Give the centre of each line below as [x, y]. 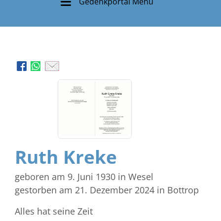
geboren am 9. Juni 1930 [65, 176]
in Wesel [136, 176]
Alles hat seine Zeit [54, 211]
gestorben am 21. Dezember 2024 [85, 190]
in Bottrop [178, 190]
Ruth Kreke [66, 157]
